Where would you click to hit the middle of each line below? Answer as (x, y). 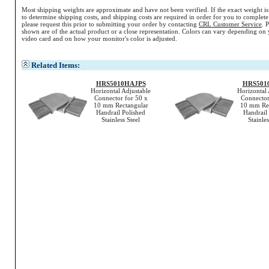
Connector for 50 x (121, 98)
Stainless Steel (121, 119)
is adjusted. (161, 38)
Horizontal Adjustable (121, 91)
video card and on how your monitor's (76, 38)
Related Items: (56, 65)
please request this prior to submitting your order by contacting (110, 24)
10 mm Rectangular (121, 105)
